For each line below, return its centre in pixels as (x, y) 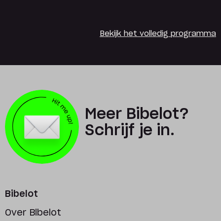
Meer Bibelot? (137, 114)
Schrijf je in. (130, 131)
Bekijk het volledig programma (158, 34)
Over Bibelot (33, 213)
